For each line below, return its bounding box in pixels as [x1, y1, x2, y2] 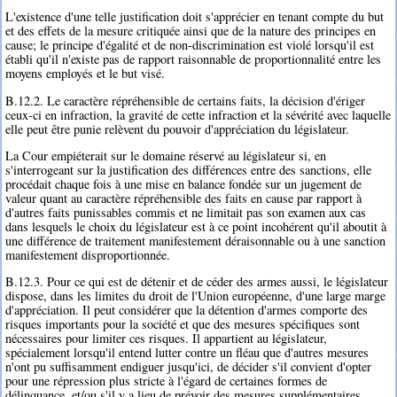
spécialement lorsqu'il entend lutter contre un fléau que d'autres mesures [5, 344, 370, 362]
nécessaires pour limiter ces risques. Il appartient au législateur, [5, 330, 328, 347]
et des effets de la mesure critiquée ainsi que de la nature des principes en [5, 22, 377, 40]
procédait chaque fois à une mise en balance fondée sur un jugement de [5, 175, 362, 193]
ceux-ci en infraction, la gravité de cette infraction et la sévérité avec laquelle [5, 105, 392, 123]
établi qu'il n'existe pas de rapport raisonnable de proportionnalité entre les [5, 51, 382, 68]
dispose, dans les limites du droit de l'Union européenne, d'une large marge [5, 287, 386, 305]
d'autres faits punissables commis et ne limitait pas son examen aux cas [5, 204, 367, 222]
